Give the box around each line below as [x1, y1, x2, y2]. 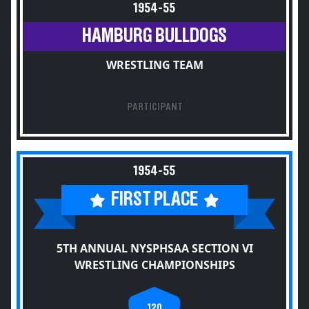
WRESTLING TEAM [106, 57, 203, 72]
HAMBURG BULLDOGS [82, 26, 227, 46]
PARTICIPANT [126, 101, 183, 112]
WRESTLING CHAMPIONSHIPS [74, 257, 235, 272]
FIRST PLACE [111, 190, 198, 210]
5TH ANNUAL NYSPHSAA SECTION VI [56, 241, 253, 256]
